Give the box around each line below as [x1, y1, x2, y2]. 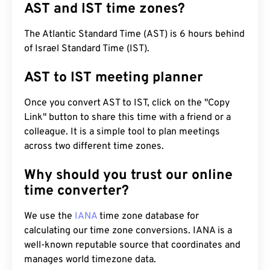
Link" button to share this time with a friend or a [24, 111, 231, 124]
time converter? [24, 183, 129, 200]
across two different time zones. [24, 140, 164, 152]
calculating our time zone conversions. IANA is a [24, 225, 232, 237]
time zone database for [97, 210, 199, 222]
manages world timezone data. [24, 254, 156, 266]
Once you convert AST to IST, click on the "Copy [24, 97, 230, 109]
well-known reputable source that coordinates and [24, 239, 240, 251]
